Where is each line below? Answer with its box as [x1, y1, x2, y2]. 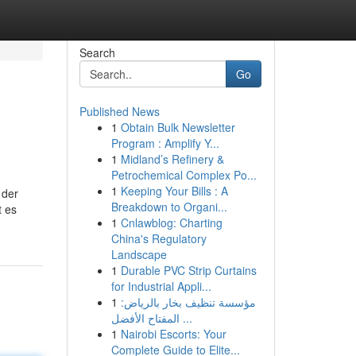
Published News [79, 103, 160, 119]
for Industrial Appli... [110, 278, 211, 294]
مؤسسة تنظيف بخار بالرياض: [120, 294, 256, 310]
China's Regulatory [110, 230, 207, 246]
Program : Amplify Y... [110, 135, 219, 151]
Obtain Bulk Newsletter [120, 119, 235, 135]
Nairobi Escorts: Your [120, 326, 226, 342]
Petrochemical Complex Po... [110, 167, 257, 183]
